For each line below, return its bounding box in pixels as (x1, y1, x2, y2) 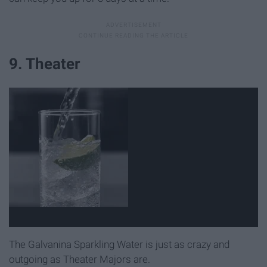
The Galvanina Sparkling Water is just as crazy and (9, 238, 229, 251)
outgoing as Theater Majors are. (9, 253, 150, 266)
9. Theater (9, 55, 80, 73)
